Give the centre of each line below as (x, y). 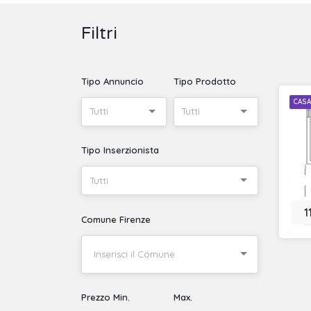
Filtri (99, 34)
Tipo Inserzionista (120, 150)
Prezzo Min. (106, 297)
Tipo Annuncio (112, 81)
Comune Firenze (116, 219)
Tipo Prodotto (204, 81)
